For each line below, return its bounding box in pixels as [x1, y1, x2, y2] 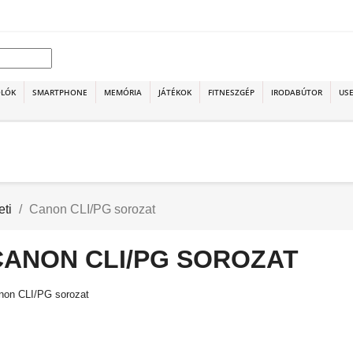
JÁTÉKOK [158, 87, 191, 98]
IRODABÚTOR [271, 87, 322, 98]
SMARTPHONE [32, 87, 87, 98]
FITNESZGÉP [208, 87, 255, 98]
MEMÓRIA [104, 87, 142, 98]
